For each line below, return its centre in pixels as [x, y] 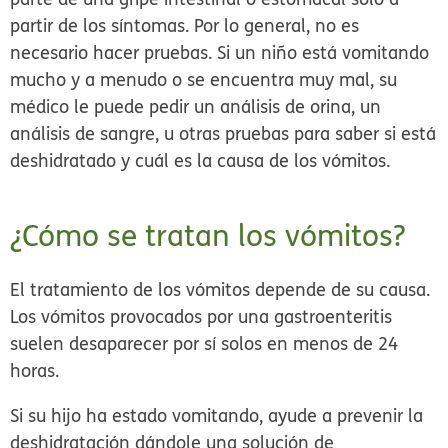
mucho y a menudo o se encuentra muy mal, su [204, 80]
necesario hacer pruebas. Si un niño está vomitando [220, 53]
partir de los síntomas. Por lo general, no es [185, 26]
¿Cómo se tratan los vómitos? [208, 236]
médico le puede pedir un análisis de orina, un [196, 107]
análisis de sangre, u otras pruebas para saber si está [223, 134]
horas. [37, 371]
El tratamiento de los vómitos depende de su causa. [220, 290]
